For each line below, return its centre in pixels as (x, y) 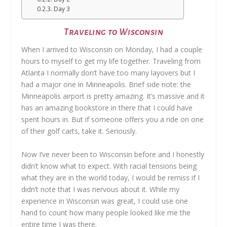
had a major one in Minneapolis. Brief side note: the (106, 85)
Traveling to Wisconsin (113, 32)
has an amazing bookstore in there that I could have (107, 108)
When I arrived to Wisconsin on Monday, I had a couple (112, 50)
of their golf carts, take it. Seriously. (79, 131)
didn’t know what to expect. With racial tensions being (109, 166)
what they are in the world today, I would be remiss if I (111, 177)
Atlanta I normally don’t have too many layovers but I (108, 73)
